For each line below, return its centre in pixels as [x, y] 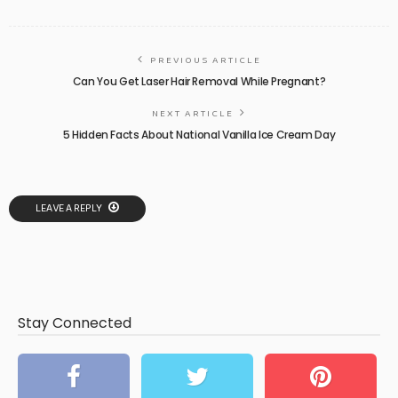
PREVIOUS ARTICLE [205, 60]
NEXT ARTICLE [193, 113]
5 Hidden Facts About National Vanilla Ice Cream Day [199, 134]
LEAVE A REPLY [70, 208]
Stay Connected [75, 322]
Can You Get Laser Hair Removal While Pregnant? [199, 81]
